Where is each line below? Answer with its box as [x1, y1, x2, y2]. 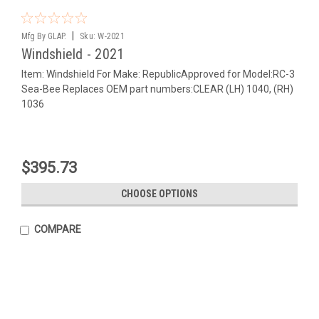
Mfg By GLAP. [21, 31, 66, 41]
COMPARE [33, 223, 81, 235]
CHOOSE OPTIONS [121, 187, 198, 199]
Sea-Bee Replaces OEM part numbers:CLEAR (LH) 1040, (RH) [21, 83, 293, 95]
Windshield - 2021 [21, 45, 125, 63]
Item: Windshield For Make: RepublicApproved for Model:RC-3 [21, 68, 295, 80]
